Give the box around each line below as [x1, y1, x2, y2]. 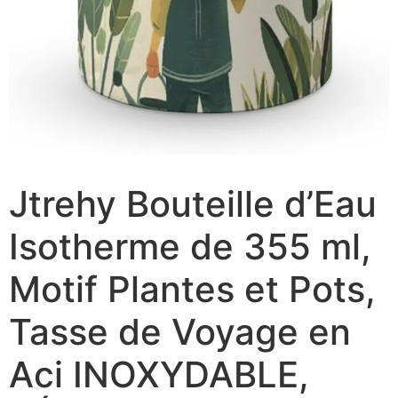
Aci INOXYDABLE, [9, 352, 309, 396]
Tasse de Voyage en [9, 309, 351, 354]
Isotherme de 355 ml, [9, 224, 371, 268]
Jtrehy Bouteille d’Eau [9, 181, 377, 226]
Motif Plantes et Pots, [9, 267, 376, 311]
